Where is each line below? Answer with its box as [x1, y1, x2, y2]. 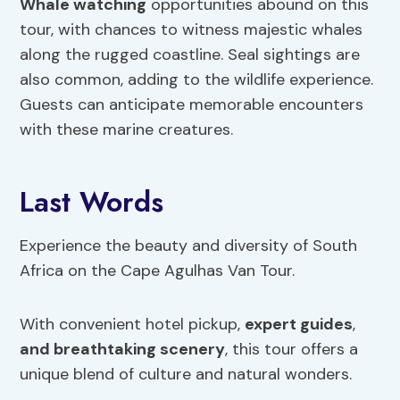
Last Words [20, 180, 164, 222]
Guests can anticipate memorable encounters [20, 93, 364, 115]
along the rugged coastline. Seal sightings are [20, 43, 361, 65]
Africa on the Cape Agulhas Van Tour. [20, 259, 296, 281]
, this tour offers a [225, 337, 359, 360]
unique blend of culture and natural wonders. [20, 362, 353, 385]
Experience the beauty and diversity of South [20, 234, 358, 256]
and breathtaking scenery [20, 337, 226, 360]
